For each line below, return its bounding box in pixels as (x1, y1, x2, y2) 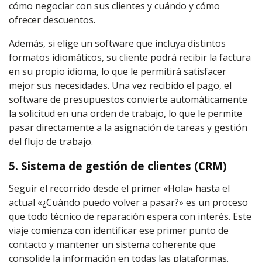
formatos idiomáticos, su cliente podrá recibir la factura (9, 51, 251, 64)
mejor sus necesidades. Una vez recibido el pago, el (9, 79, 232, 92)
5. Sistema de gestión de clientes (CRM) (9, 158, 227, 173)
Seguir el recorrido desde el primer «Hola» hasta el (9, 182, 230, 195)
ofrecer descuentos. (9, 13, 95, 26)
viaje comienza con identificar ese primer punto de (9, 224, 229, 237)
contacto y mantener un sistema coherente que (9, 238, 216, 251)
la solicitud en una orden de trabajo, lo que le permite (9, 107, 242, 120)
